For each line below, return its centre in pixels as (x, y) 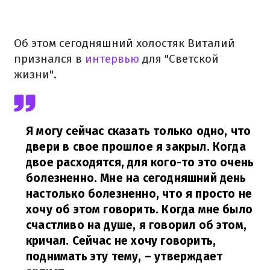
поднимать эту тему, (84, 256)
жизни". (35, 74)
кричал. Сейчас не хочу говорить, (121, 241)
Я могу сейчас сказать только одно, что (139, 131)
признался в (49, 59)
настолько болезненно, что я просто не (139, 194)
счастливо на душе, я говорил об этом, (137, 225)
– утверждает (182, 256)
